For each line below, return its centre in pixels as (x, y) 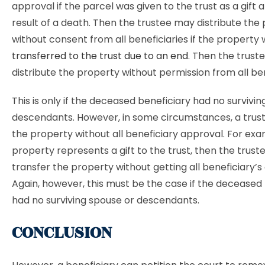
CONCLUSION (62, 233)
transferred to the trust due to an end (100, 56)
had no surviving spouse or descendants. (106, 200)
